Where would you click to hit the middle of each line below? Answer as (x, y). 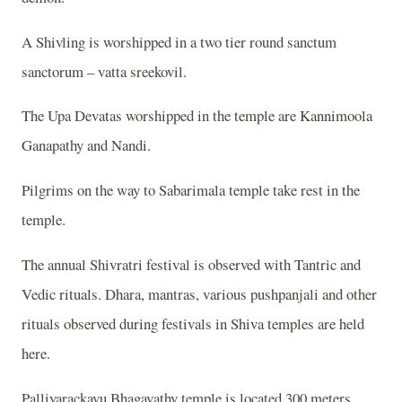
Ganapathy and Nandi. (86, 145)
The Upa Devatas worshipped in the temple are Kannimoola (197, 116)
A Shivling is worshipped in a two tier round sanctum (179, 41)
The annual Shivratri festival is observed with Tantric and (191, 264)
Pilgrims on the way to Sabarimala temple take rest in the (191, 190)
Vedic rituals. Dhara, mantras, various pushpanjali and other (199, 293)
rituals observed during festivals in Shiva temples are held (193, 323)
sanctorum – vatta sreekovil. (104, 71)
